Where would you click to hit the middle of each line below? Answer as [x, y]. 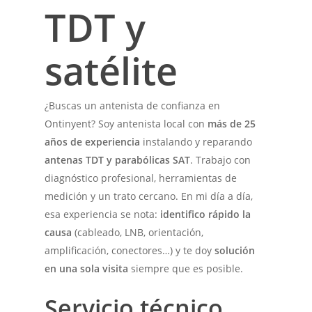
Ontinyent [68, 123]
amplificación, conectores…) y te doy [130, 250]
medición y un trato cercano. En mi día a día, [149, 196]
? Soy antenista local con [150, 123]
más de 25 [232, 123]
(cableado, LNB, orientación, [138, 232]
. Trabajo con [221, 159]
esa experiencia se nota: [103, 214]
